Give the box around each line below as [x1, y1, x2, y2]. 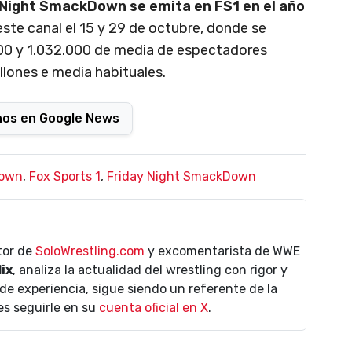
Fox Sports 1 [29, 168, 101, 184]
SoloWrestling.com [35, 243, 145, 258]
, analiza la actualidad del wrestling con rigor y [13, 262, 288, 277]
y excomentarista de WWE [145, 243, 300, 258]
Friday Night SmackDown [107, 168, 256, 184]
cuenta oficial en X [99, 299, 208, 315]
